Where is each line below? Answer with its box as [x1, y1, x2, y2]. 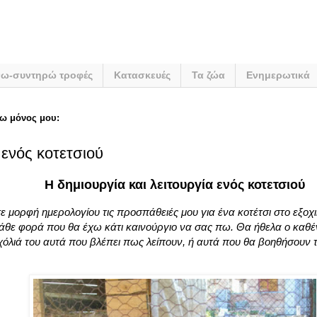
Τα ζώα [192, 69, 225, 81]
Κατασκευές [114, 69, 171, 81]
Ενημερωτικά [246, 69, 310, 81]
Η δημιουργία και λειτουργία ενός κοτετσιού [45, 177, 305, 192]
